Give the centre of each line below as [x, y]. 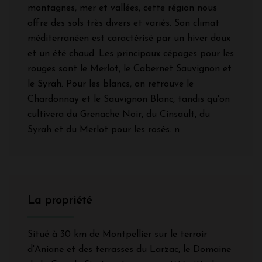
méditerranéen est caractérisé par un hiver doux [129, 38]
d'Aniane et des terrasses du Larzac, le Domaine [129, 249]
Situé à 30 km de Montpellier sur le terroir [117, 234]
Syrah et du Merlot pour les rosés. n [104, 130]
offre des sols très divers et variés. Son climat [123, 23]
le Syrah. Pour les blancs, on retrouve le [111, 84]
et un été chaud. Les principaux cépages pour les [131, 54]
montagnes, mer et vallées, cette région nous [122, 8]
